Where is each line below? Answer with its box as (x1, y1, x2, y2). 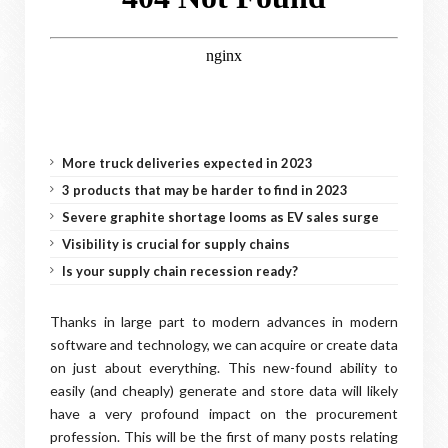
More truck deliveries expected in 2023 (62, 155, 313, 171)
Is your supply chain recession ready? (62, 263, 298, 279)
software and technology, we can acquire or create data (50, 336, 398, 353)
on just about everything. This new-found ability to (50, 359, 398, 376)
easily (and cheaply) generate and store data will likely (50, 382, 398, 399)
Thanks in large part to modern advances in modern (50, 313, 398, 330)
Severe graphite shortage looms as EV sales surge (62, 209, 379, 225)
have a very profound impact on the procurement (50, 405, 398, 422)
